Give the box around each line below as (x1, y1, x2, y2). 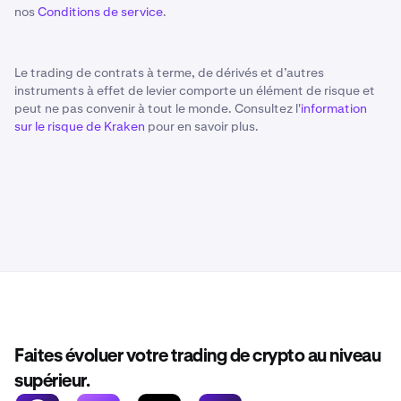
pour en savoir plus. (145, 118, 259, 134)
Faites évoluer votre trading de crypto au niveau (14, 347, 380, 365)
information (301, 100, 367, 116)
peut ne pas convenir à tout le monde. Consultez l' (14, 100, 301, 116)
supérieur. (14, 372, 90, 390)
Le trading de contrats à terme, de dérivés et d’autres (14, 64, 324, 81)
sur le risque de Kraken (14, 118, 145, 134)
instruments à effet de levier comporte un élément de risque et (14, 82, 375, 98)
